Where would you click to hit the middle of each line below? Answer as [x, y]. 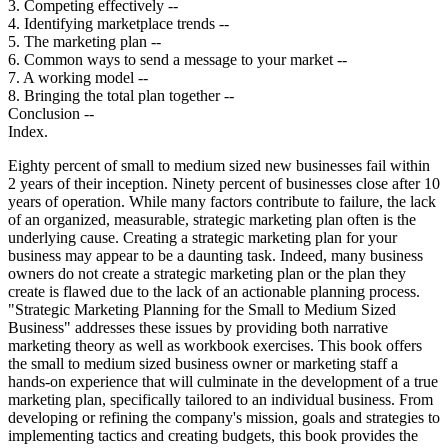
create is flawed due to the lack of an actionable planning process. [214, 291]
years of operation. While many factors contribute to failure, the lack [222, 201]
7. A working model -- [78, 77]
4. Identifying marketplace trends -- [118, 23]
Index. [28, 131]
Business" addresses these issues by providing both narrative [198, 327]
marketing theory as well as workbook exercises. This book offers [215, 345]
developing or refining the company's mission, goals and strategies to [224, 417]
